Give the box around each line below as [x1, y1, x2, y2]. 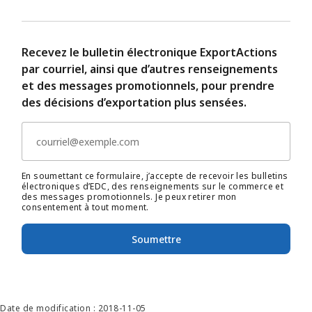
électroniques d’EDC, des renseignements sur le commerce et [22, 180, 284, 193]
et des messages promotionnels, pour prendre [22, 78, 274, 94]
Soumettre [131, 232, 181, 246]
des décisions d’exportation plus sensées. [22, 95, 247, 111]
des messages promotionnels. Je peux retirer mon [22, 191, 237, 203]
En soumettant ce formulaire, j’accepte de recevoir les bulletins [22, 170, 288, 182]
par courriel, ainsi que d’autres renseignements [22, 61, 278, 77]
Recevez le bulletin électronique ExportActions [22, 45, 277, 61]
